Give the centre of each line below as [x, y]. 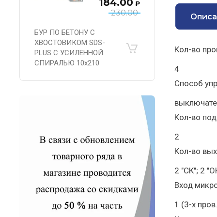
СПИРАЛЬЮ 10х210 [67, 63]
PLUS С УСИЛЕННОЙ [69, 53]
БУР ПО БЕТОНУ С [65, 32]
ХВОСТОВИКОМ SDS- [70, 43]
